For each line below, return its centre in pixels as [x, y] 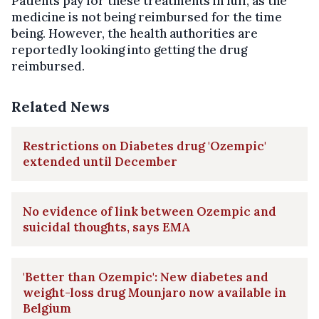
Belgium [47, 309]
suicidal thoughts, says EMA [106, 228]
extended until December [100, 162]
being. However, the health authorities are [135, 34]
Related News [61, 107]
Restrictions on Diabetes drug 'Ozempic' [145, 146]
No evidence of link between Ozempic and [150, 212]
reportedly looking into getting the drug [129, 50]
